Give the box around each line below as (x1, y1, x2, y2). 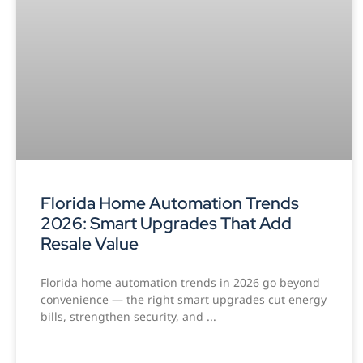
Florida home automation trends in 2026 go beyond (41, 274, 320, 290)
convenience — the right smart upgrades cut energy (41, 291, 327, 307)
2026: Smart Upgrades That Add (41, 211, 292, 234)
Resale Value (41, 232, 139, 254)
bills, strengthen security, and (41, 308, 207, 324)
